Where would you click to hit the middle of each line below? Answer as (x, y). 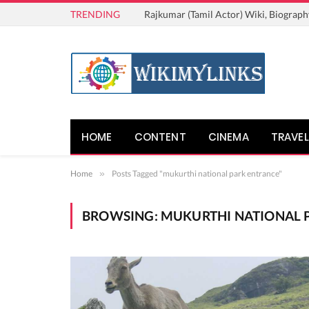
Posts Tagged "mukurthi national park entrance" (197, 173)
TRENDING (95, 14)
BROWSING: (121, 216)
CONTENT (160, 137)
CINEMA (228, 137)
